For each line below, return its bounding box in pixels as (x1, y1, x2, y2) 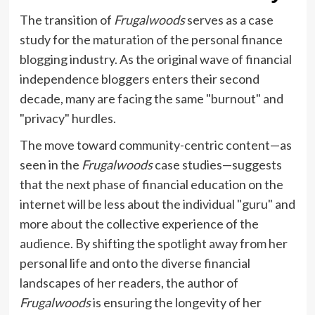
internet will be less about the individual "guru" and (19, 196, 295, 212)
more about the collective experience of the (19, 216, 259, 232)
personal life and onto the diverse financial (19, 255, 250, 271)
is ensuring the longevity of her (90, 295, 262, 311)
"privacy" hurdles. (19, 110, 116, 127)
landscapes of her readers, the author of (19, 275, 238, 291)
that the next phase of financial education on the (19, 176, 283, 193)
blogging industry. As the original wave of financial (19, 51, 292, 67)
